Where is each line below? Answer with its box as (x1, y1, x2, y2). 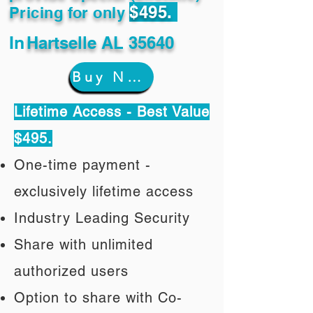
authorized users (14, 263, 129, 279)
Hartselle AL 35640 (27, 33, 174, 52)
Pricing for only (9, 3, 130, 22)
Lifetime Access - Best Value (14, 103, 210, 120)
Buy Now (127, 68, 141, 85)
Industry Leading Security (14, 210, 190, 226)
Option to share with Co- (14, 289, 182, 306)
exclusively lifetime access (14, 183, 194, 200)
